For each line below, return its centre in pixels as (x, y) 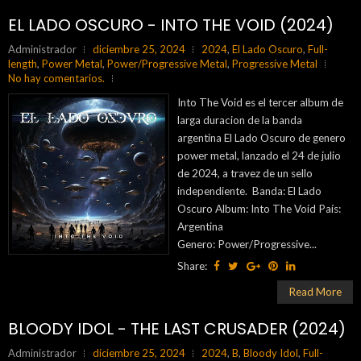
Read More (315, 292)
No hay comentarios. (56, 78)
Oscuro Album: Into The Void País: (259, 209)
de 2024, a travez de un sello (245, 173)
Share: (193, 266)
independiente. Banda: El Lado (249, 191)
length (23, 64)
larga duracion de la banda (240, 120)
